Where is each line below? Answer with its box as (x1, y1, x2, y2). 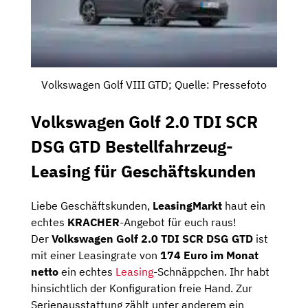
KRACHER (67, 215, 120, 229)
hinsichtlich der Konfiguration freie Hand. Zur (31, 281, 252, 295)
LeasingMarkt (153, 199, 225, 212)
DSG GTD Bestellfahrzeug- (31, 135, 233, 158)
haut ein (225, 199, 265, 212)
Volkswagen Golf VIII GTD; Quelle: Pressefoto (41, 78, 267, 92)
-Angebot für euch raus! (120, 215, 236, 229)
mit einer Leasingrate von (31, 248, 160, 262)
